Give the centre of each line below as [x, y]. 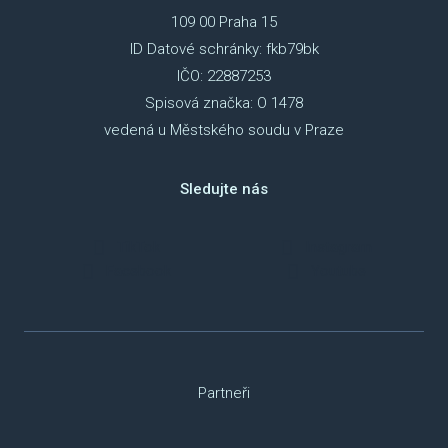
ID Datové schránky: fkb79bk [224, 49]
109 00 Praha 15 [224, 22]
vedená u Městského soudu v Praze [224, 130]
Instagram [338, 247]
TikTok [138, 247]
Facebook [138, 271]
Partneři [224, 393]
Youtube [338, 271]
